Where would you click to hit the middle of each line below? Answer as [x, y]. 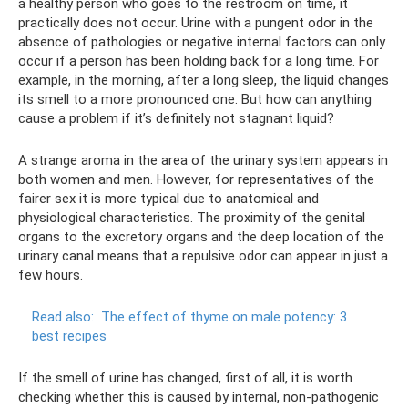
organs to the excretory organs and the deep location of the [201, 236]
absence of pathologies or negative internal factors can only [202, 41]
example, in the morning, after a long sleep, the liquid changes [204, 80]
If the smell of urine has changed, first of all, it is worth [185, 377]
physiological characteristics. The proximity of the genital [192, 217]
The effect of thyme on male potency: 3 [224, 316]
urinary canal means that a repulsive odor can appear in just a [203, 255]
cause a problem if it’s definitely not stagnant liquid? [176, 118]
